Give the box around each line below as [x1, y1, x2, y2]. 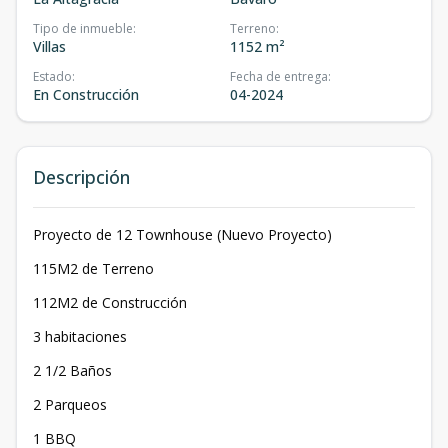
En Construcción [33, 85, 139, 105]
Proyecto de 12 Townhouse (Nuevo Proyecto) [33, 225, 332, 245]
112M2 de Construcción [33, 293, 187, 313]
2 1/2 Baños [33, 361, 112, 381]
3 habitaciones [33, 327, 127, 347]
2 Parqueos [33, 395, 107, 415]
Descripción [33, 165, 130, 190]
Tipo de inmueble [33, 20, 133, 38]
